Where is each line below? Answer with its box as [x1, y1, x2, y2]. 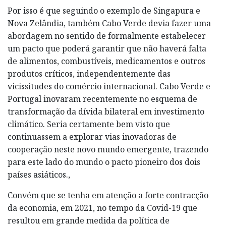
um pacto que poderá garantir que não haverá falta [8, 43, 206, 54]
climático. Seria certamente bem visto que [8, 119, 170, 130]
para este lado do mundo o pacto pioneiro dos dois [8, 156, 200, 168]
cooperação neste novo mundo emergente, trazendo [8, 144, 208, 155]
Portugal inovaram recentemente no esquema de [8, 93, 197, 105]
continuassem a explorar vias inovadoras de [8, 131, 177, 143]
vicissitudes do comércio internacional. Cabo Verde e [8, 81, 210, 92]
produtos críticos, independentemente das [8, 68, 171, 80]
